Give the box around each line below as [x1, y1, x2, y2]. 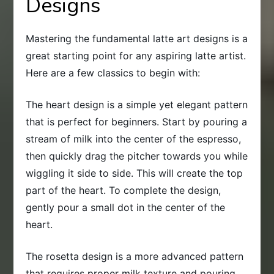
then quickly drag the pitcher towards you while [26, 149, 248, 162]
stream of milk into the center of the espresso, [26, 132, 242, 145]
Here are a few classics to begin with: [26, 66, 201, 79]
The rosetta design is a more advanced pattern [26, 250, 244, 262]
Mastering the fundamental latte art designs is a [26, 32, 248, 45]
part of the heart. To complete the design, [26, 183, 221, 196]
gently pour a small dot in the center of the [26, 201, 226, 213]
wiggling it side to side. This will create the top [26, 166, 243, 179]
